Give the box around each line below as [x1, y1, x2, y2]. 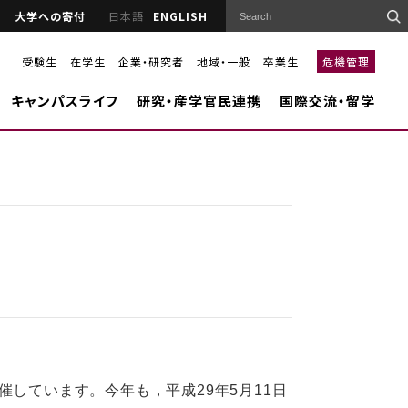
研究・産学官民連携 [136, 91, 261, 110]
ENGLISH [153, 7, 208, 24]
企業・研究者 [117, 53, 184, 69]
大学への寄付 [15, 7, 86, 24]
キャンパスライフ [10, 91, 118, 110]
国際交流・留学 [279, 91, 375, 110]
